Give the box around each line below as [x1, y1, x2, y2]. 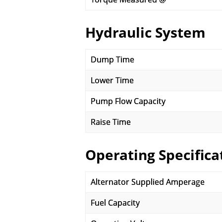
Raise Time [91, 116, 131, 127]
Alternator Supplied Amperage [91, 176, 205, 187]
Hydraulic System [85, 23, 206, 42]
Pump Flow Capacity [91, 96, 166, 107]
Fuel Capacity [91, 197, 140, 208]
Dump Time [91, 54, 134, 65]
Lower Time [91, 75, 134, 86]
